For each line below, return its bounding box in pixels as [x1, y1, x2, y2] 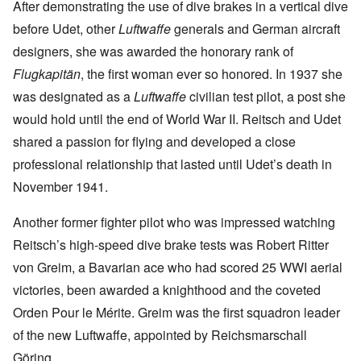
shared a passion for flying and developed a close [13, 131, 296, 151]
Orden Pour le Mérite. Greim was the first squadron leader [13, 302, 340, 322]
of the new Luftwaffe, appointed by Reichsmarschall [13, 325, 307, 344]
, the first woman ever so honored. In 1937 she [81, 64, 342, 83]
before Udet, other [13, 19, 118, 38]
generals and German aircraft [171, 19, 340, 38]
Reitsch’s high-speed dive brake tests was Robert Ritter [13, 234, 329, 254]
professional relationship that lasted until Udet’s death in [13, 154, 332, 173]
